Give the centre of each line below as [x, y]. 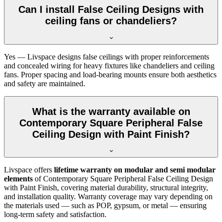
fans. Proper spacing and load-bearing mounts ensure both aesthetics [110, 75]
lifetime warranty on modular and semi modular [135, 170]
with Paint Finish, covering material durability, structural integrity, [106, 188]
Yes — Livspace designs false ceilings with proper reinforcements [107, 57]
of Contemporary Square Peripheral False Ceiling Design [123, 179]
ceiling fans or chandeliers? [111, 21]
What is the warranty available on [111, 111]
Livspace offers [29, 170]
